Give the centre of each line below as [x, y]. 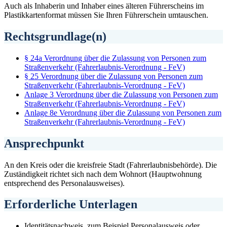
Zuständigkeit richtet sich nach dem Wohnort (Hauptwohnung [103, 174]
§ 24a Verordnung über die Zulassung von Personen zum [115, 58]
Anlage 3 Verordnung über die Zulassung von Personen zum [121, 94]
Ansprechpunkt [44, 143]
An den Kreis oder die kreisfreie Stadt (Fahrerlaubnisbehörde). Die [110, 165]
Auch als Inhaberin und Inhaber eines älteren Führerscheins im [104, 6]
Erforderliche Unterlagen [71, 204]
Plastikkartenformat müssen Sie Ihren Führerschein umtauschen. [106, 15]
